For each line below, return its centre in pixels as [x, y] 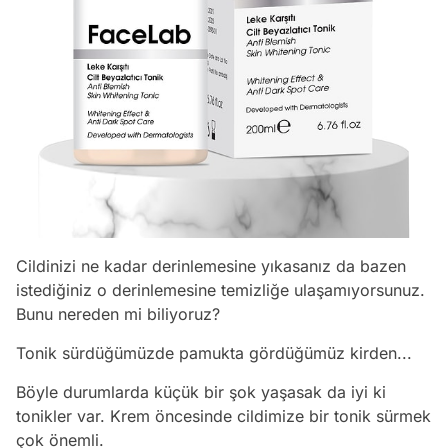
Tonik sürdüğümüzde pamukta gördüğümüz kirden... [214, 352]
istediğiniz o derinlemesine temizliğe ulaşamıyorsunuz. [220, 289]
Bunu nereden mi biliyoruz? [118, 313]
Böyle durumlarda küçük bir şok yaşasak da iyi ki [201, 391]
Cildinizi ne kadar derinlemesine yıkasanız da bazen [211, 265]
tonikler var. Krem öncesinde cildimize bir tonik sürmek [223, 415]
